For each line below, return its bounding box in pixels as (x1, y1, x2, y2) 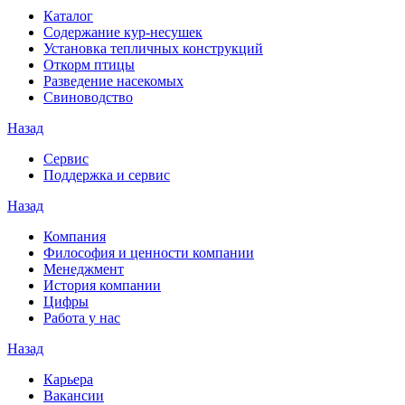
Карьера (43, 372, 93, 388)
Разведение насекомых (43, 73, 184, 89)
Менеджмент (43, 261, 124, 278)
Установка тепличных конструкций (43, 41, 263, 57)
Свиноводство (43, 89, 133, 106)
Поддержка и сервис (43, 167, 170, 184)
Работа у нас (43, 310, 120, 326)
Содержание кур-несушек (43, 24, 202, 41)
